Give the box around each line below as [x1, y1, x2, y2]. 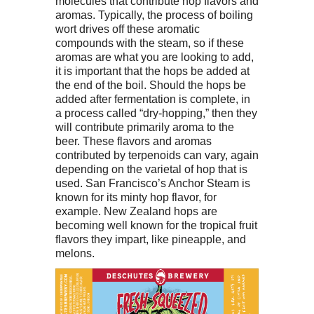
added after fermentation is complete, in [55, 93, 250, 106]
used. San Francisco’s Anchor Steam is [55, 177, 250, 190]
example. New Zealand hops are [55, 205, 217, 218]
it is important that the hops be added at [55, 64, 250, 78]
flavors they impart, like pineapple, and [55, 233, 246, 246]
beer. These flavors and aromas [55, 135, 212, 148]
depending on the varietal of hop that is [55, 163, 247, 176]
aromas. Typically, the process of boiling [55, 8, 253, 22]
